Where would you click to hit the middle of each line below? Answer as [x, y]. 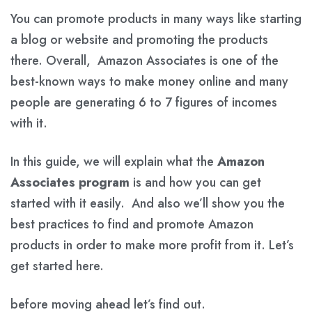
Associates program [70, 182]
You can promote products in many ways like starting [156, 18]
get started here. [57, 266]
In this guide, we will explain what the [114, 161]
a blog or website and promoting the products [139, 39]
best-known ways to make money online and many [149, 81]
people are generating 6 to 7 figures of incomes [144, 102]
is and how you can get [195, 182]
